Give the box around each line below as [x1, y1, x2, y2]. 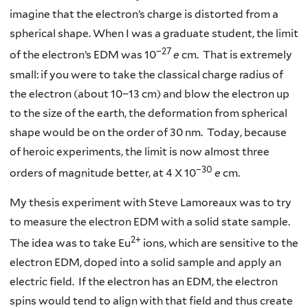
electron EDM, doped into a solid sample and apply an [10, 256, 281, 269]
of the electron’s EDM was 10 [10, 48, 156, 62]
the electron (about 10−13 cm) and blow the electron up [10, 87, 289, 100]
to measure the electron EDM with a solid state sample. [10, 215, 290, 229]
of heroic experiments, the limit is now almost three [10, 144, 269, 158]
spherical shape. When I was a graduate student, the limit [10, 27, 298, 41]
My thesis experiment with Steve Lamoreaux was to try [10, 196, 291, 210]
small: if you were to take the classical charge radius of [10, 67, 283, 81]
